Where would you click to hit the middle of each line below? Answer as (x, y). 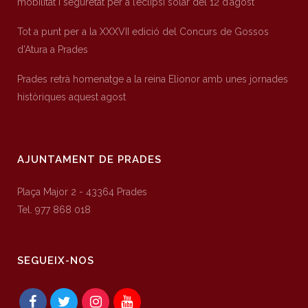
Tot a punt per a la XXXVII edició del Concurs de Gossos (143, 32)
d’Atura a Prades (53, 50)
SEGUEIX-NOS (56, 261)
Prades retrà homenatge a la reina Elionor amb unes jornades (153, 79)
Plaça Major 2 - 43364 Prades (82, 192)
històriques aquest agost (71, 97)
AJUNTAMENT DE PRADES (89, 160)
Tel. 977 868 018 (54, 210)
